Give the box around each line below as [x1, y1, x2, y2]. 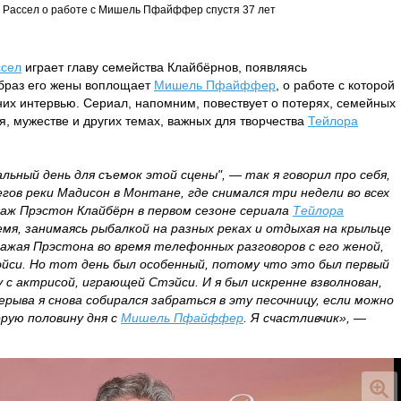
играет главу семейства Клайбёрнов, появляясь [21, 60, 307, 74]
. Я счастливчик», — [243, 311, 366, 325]
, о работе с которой [276, 78, 395, 92]
